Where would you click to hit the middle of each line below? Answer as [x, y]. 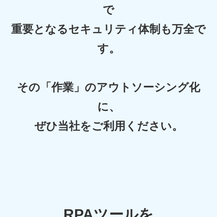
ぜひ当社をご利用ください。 [108, 126]
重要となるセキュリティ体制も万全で [108, 30]
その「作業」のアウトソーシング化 [108, 88]
